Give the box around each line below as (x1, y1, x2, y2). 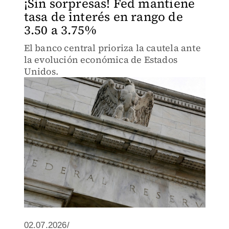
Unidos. (24, 65, 58, 78)
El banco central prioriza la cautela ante (24, 41, 201, 54)
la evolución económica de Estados (24, 53, 178, 66)
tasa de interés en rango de (24, 8, 183, 25)
